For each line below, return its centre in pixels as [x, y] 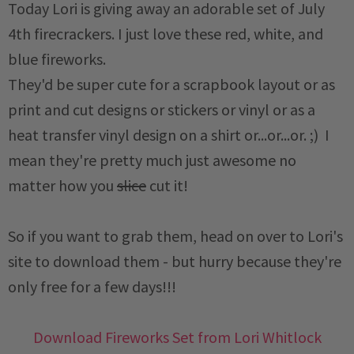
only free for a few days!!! [92, 287]
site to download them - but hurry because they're [175, 262]
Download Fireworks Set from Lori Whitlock [177, 337]
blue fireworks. [57, 59]
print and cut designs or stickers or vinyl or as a [162, 110]
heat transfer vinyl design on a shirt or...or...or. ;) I [169, 135]
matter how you [62, 186]
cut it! [167, 186]
